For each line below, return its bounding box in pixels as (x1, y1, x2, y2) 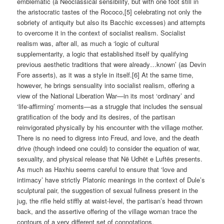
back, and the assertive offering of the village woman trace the (17, 206, 197, 216)
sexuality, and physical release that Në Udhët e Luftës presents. (17, 153, 203, 163)
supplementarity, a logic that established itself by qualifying (17, 48, 188, 58)
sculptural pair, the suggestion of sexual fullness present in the (17, 185, 198, 195)
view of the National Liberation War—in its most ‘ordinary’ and (17, 90, 195, 100)
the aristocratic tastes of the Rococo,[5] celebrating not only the (17, 6, 202, 16)
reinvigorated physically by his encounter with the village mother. (17, 122, 204, 132)
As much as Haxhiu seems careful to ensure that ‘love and (17, 164, 187, 174)
